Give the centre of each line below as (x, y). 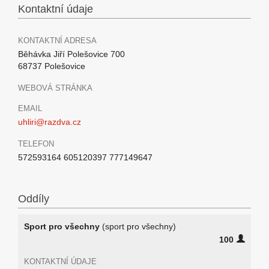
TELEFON (36, 144)
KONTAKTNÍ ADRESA (57, 41)
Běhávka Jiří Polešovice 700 (71, 54)
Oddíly (34, 199)
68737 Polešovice (52, 66)
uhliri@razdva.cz (50, 122)
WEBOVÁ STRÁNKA (55, 88)
